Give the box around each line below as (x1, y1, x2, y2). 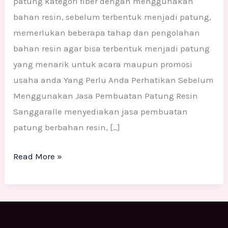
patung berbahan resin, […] (13, 122, 121, 133)
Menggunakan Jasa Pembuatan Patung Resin (13, 91, 198, 101)
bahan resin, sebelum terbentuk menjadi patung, (13, 12, 212, 22)
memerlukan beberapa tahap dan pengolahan (13, 27, 201, 38)
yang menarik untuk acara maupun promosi (13, 59, 193, 70)
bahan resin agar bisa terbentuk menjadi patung (13, 43, 210, 54)
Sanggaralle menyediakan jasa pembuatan (13, 106, 188, 117)
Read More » (13, 151, 63, 161)
